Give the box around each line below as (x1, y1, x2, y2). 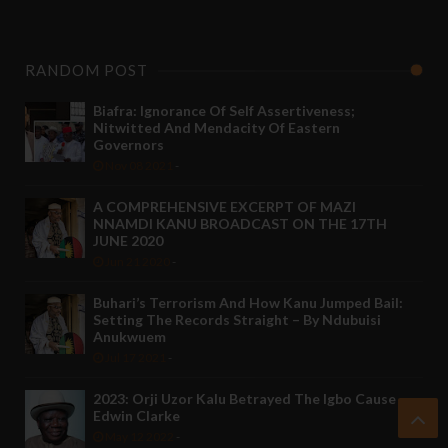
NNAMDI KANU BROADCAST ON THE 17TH (93, 215, 387, 233)
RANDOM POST (25, 61, 148, 80)
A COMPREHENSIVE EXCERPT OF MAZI (93, 198, 356, 216)
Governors (93, 136, 164, 154)
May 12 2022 (103, 429, 174, 445)
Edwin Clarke (93, 407, 180, 425)
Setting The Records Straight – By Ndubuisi (93, 311, 381, 329)
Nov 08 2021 (103, 158, 173, 174)
